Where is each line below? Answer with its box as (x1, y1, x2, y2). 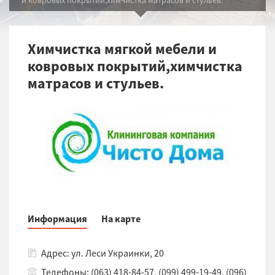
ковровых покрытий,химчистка (28, 56, 242, 76)
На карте (101, 212, 141, 225)
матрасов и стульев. (28, 73, 164, 93)
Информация (28, 212, 87, 225)
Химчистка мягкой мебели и (28, 39, 217, 58)
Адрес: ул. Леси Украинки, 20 (41, 247, 164, 260)
